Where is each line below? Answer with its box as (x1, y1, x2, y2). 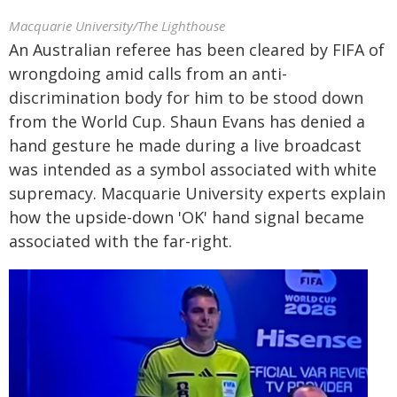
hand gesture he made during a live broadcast (9, 135, 362, 156)
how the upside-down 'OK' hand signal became (9, 206, 364, 228)
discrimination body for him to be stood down (9, 87, 363, 108)
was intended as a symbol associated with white (9, 159, 377, 180)
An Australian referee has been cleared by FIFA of (9, 39, 385, 60)
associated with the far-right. (9, 230, 232, 252)
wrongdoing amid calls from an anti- (9, 63, 287, 84)
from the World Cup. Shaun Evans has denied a (9, 111, 365, 132)
